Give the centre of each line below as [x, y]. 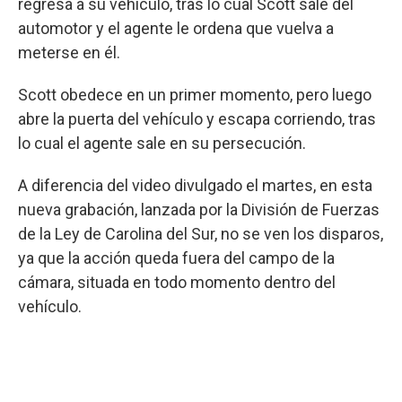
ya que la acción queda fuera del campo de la [176, 258]
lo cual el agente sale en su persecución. [162, 143]
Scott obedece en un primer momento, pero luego [195, 95]
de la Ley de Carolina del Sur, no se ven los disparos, [201, 234]
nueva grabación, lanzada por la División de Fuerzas [199, 210]
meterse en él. [69, 52]
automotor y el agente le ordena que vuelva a [176, 28]
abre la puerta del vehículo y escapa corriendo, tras [197, 119]
